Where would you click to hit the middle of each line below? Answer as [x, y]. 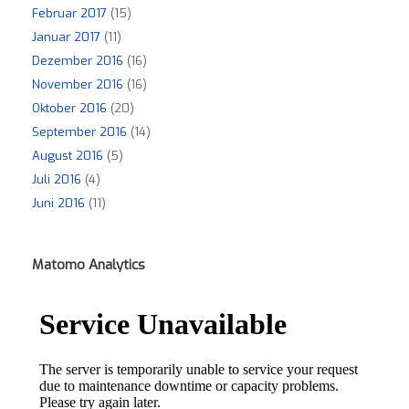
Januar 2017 [66, 37]
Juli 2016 [57, 180]
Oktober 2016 [69, 109]
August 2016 [68, 156]
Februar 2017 [69, 14]
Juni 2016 [58, 204]
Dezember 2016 [78, 61]
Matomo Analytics [89, 265]
